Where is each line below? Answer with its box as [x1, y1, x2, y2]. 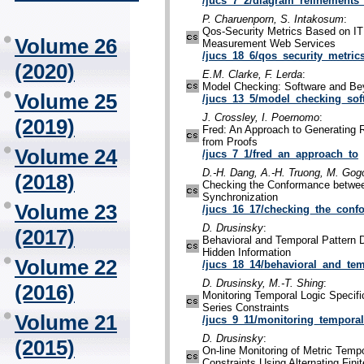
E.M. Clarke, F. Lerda [202, 68, 302, 81]
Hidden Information [202, 246, 291, 259]
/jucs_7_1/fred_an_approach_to [202, 148, 358, 161]
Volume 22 [15, 255, 117, 279]
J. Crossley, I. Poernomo [202, 111, 319, 124]
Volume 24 [15, 145, 117, 169]
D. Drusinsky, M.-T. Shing [202, 277, 323, 290]
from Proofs [202, 136, 258, 149]
